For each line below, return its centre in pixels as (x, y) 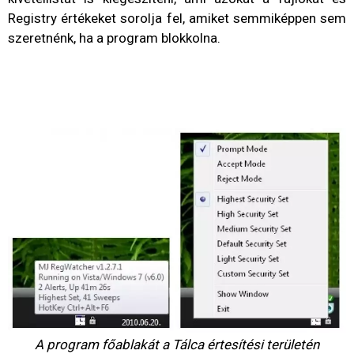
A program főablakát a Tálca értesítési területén (177, 344)
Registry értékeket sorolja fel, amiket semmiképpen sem (177, 18)
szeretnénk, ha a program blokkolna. (114, 38)
